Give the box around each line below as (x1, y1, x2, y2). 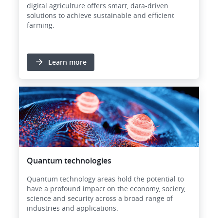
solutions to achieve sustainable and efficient (27, 11, 174, 20)
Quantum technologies (27, 155, 111, 166)
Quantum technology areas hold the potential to (27, 174, 184, 183)
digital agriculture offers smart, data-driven (27, 1, 168, 11)
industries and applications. (27, 203, 118, 213)
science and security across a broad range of (27, 193, 173, 203)
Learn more (48, 57, 87, 67)
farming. (27, 20, 54, 30)
